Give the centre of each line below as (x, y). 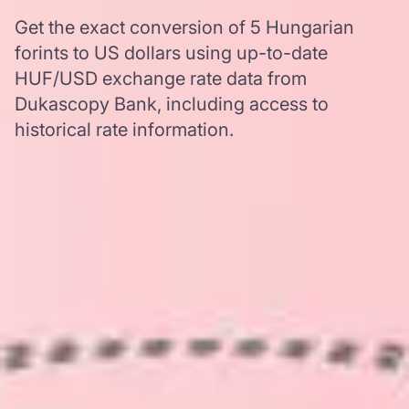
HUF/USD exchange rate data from (161, 79)
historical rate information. (124, 130)
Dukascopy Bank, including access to (172, 104)
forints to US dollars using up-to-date (171, 53)
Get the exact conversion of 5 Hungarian (184, 27)
